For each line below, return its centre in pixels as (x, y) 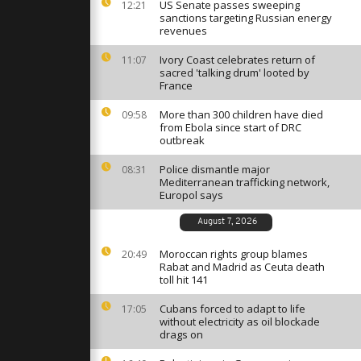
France (176, 85)
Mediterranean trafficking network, (245, 182)
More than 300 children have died (241, 114)
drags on (181, 334)
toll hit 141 (184, 280)
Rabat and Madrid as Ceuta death (242, 267)
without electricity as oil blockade (240, 322)
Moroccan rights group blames (234, 254)
